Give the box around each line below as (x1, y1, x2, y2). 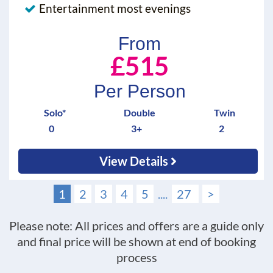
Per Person (93, 81, 186, 102)
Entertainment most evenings (39, 1, 191, 16)
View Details (99, 154, 171, 169)
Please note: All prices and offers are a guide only (9, 218, 264, 233)
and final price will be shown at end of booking (17, 234, 256, 249)
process (116, 250, 157, 265)
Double (123, 107, 155, 119)
